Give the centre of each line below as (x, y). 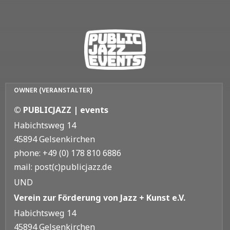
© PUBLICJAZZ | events (61, 110)
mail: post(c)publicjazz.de (63, 167)
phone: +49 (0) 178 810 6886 (68, 153)
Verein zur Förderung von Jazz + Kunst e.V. (100, 197)
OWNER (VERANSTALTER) (53, 90)
